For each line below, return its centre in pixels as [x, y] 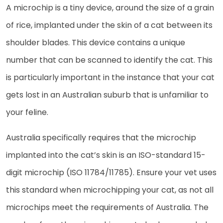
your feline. [27, 112]
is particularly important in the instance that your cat [110, 77]
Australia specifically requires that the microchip [101, 137]
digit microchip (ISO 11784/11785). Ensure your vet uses [111, 172]
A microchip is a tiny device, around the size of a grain [110, 7]
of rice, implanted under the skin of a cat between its [109, 25]
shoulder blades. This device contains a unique [96, 42]
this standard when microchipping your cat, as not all [110, 190]
